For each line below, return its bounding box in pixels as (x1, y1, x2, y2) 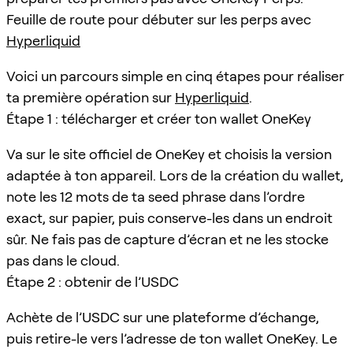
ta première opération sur (6, 88, 175, 106)
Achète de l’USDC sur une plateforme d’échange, (6, 308, 319, 325)
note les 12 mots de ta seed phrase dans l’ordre (6, 188, 305, 205)
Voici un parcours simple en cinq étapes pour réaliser (6, 67, 344, 84)
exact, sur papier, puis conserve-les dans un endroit (6, 209, 333, 226)
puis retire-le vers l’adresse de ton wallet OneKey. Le (6, 329, 337, 347)
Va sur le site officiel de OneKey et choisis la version (6, 145, 332, 162)
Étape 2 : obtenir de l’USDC (6, 273, 179, 290)
